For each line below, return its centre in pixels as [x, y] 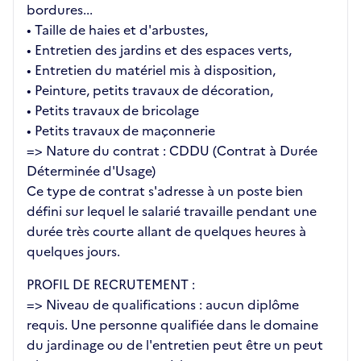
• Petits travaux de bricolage [113, 111]
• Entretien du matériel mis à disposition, [151, 71]
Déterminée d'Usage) [91, 171]
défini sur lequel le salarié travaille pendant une [172, 212]
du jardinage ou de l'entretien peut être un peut [175, 345]
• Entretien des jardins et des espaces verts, [159, 50]
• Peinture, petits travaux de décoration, [150, 91]
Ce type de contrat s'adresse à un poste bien [165, 191]
